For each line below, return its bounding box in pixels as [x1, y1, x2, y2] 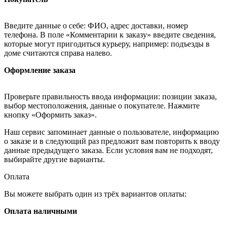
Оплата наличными [4, 207, 77, 216]
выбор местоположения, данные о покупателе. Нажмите [4, 101, 200, 110]
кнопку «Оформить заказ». [4, 110, 97, 120]
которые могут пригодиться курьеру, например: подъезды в [4, 40, 210, 49]
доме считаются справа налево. [4, 49, 112, 58]
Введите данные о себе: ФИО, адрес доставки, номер [4, 21, 188, 30]
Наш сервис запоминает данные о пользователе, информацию [4, 128, 219, 137]
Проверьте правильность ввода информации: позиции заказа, [4, 92, 217, 101]
